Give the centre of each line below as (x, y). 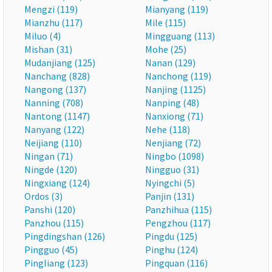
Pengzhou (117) (178, 223)
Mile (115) (165, 22)
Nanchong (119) (178, 76)
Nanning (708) (54, 103)
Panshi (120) (50, 209)
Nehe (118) (168, 129)
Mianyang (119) (177, 9)
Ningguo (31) (172, 169)
